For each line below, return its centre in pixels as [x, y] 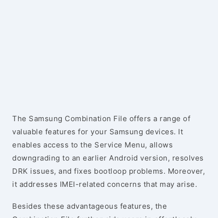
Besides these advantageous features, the [90, 206]
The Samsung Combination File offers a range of [101, 118]
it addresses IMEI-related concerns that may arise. [105, 184]
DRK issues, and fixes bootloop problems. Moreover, [109, 171]
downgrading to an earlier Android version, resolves [108, 158]
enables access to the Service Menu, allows [92, 145]
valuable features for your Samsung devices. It [98, 132]
